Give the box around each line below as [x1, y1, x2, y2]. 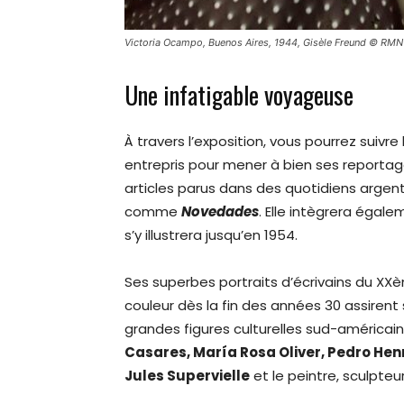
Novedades [181, 201, 259, 221]
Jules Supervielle [124, 365, 250, 385]
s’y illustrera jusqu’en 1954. [124, 225, 298, 244]
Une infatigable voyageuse [124, 76, 353, 113]
